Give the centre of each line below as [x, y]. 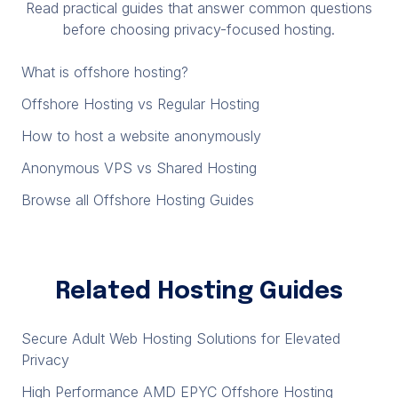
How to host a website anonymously [141, 136]
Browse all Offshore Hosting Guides [138, 200]
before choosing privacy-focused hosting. [199, 29]
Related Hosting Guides [199, 292]
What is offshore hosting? [105, 72]
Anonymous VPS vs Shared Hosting [139, 168]
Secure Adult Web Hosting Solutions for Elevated [181, 338]
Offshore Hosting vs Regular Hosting [140, 104]
